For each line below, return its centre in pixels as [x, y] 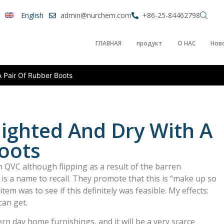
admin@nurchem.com [96, 15]
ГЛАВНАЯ [108, 43]
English [32, 15]
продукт [149, 43]
